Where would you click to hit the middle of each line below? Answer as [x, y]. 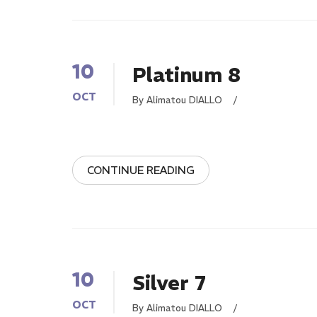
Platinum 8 [186, 75]
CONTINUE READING [141, 170]
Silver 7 [169, 283]
